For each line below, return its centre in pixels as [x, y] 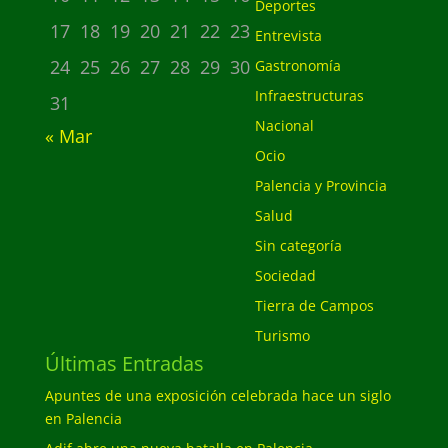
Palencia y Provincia [320, 185]
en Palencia [83, 418]
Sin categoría [298, 245]
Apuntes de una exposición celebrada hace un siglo [217, 395]
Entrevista [288, 35]
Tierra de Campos [314, 305]
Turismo [282, 335]
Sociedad [285, 275]
